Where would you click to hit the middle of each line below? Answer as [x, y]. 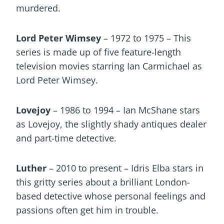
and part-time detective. [66, 138]
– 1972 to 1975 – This [146, 38]
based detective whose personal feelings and [111, 196]
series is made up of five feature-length [98, 52]
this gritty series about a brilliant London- [103, 182]
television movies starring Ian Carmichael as [109, 66]
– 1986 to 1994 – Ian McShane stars [125, 110]
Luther [31, 168]
